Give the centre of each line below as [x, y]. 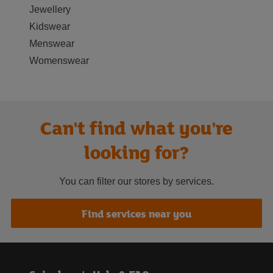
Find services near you [136, 213]
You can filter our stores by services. [136, 181]
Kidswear [50, 27]
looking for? [136, 152]
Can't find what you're [136, 128]
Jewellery [50, 9]
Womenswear [59, 61]
